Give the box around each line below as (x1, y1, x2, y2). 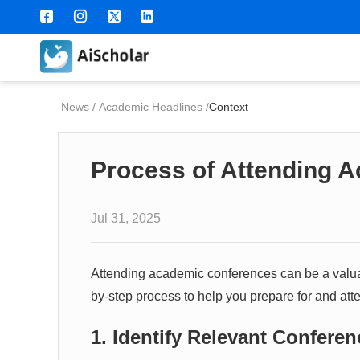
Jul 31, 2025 (91, 211, 161, 225)
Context (209, 100, 248, 113)
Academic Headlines (99, 100, 202, 113)
